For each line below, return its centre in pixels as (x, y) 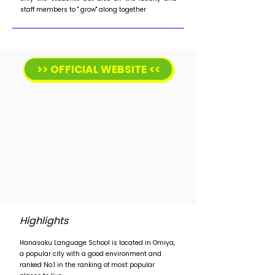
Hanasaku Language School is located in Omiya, (97, 243)
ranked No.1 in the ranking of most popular (87, 265)
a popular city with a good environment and (91, 254)
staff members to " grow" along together (83, 10)
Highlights (44, 221)
